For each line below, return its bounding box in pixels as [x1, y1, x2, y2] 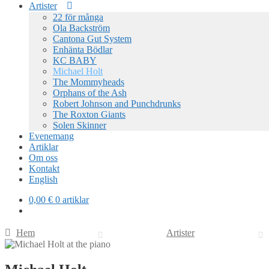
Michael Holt [53, 66, 103, 76]
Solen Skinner [53, 120, 106, 130]
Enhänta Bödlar [53, 44, 112, 55]
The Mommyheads [53, 77, 124, 87]
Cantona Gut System [53, 34, 131, 44]
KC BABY [53, 55, 97, 65]
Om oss [29, 153, 58, 163]
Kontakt [29, 163, 59, 174]
